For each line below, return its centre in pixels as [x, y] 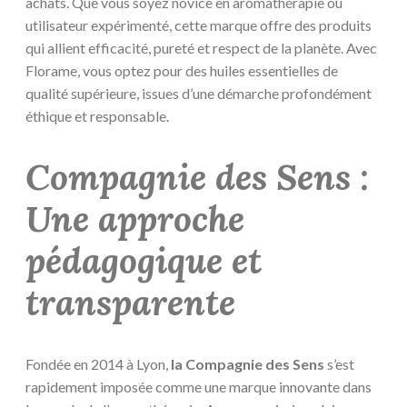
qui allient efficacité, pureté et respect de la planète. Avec [201, 47]
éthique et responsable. [97, 115]
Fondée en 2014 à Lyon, [98, 364]
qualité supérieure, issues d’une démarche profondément [199, 93]
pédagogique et [144, 261]
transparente [130, 303]
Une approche [135, 219]
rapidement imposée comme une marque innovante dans [199, 387]
